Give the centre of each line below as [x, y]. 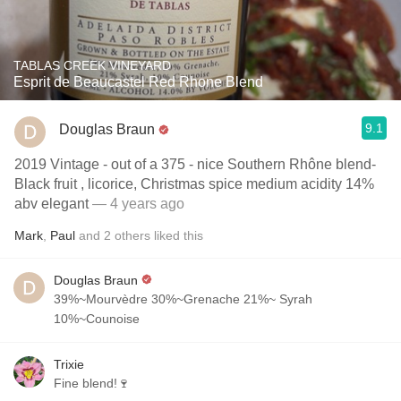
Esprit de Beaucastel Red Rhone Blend [138, 82]
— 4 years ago [138, 204]
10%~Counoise [97, 319]
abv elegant [67, 204]
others [132, 235]
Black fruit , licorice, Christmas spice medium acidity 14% [194, 184]
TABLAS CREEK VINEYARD [92, 65]
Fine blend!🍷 [92, 383]
